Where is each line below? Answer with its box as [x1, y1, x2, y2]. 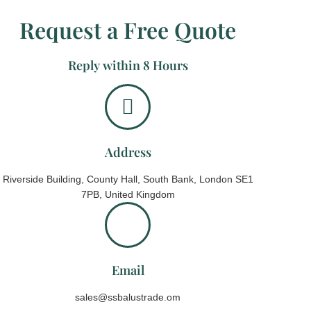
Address [104, 143, 151, 160]
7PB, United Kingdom [81, 188, 175, 200]
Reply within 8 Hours [67, 56, 188, 74]
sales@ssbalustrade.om [75, 291, 180, 303]
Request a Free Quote [19, 14, 236, 44]
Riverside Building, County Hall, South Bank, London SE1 [2, 173, 253, 185]
